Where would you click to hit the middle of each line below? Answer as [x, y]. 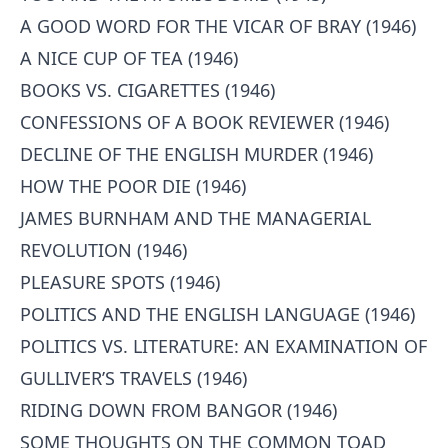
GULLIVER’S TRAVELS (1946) [133, 378]
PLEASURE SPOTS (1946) [120, 282]
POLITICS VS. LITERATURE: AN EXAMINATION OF [223, 346]
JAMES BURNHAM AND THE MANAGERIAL [195, 218]
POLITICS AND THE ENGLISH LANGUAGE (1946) [217, 314]
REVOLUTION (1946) [103, 250]
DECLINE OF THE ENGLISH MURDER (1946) [196, 154]
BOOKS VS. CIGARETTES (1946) [147, 90]
